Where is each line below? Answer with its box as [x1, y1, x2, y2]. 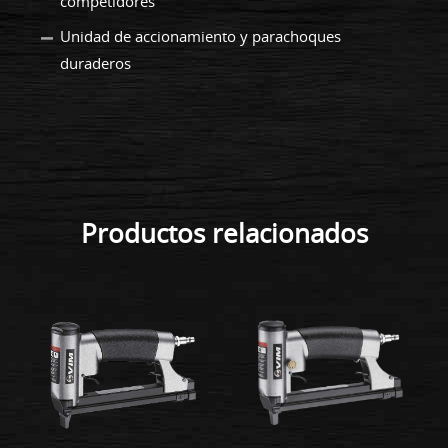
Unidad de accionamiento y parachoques [60, 25, 341, 46]
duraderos [60, 52, 131, 73]
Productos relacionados [80, 215, 368, 251]
